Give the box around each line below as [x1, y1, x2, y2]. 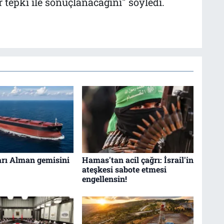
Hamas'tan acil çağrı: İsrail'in [81, 154, 193, 165]
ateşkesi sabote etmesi [81, 164, 166, 175]
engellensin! [81, 173, 127, 184]
